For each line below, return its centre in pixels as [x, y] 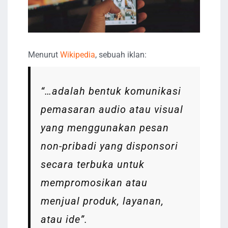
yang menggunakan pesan [105, 127]
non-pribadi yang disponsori [109, 146]
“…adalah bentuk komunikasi [111, 91]
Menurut [44, 54]
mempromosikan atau [94, 182]
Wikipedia [78, 54]
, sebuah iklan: [121, 54]
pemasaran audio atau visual [112, 109]
